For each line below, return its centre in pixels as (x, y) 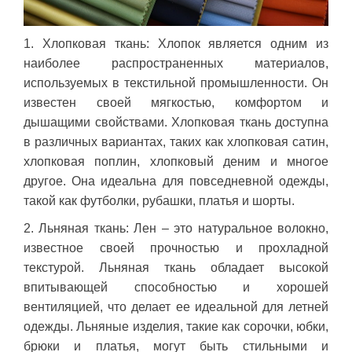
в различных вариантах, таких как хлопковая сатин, (176, 142)
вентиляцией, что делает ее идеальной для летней (176, 307)
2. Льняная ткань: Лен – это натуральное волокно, (176, 229)
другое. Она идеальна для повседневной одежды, (176, 181)
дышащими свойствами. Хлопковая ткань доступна (176, 123)
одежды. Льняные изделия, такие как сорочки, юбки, (176, 327)
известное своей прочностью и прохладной (176, 248)
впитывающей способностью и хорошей (176, 288)
